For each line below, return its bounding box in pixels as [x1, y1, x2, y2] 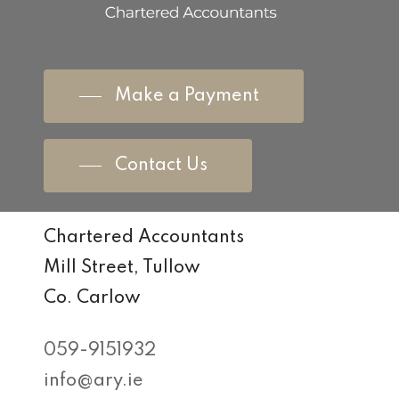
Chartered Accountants [44, 229, 245, 248]
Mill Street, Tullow [44, 259, 201, 278]
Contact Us [115, 157, 208, 175]
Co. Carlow [44, 289, 142, 308]
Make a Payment [115, 87, 260, 106]
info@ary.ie [44, 372, 144, 391]
